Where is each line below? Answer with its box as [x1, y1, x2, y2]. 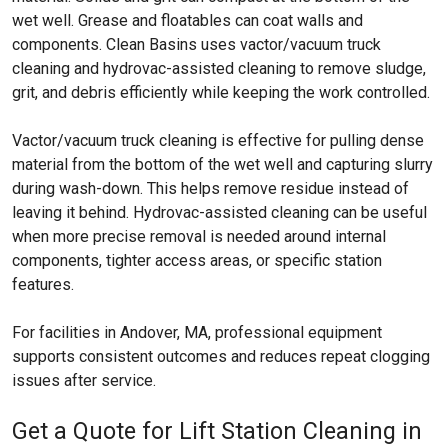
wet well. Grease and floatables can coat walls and [12, 11, 363, 30]
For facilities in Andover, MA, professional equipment [12, 323, 382, 342]
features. [12, 275, 74, 294]
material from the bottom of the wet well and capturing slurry [12, 155, 433, 174]
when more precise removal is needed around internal [12, 227, 386, 246]
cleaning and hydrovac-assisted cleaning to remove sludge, [12, 59, 426, 78]
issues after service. [12, 371, 156, 390]
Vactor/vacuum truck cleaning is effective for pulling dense [12, 131, 424, 150]
